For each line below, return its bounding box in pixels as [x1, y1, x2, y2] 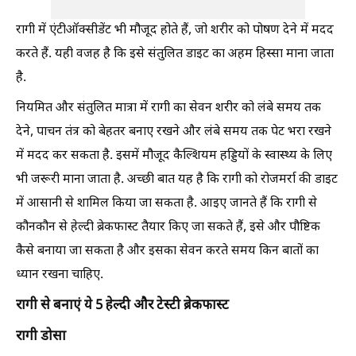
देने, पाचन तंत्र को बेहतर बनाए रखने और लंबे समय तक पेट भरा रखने [16, 124, 331, 141]
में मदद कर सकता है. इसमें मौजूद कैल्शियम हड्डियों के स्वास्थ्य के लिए [16, 148, 332, 164]
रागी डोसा [16, 328, 66, 346]
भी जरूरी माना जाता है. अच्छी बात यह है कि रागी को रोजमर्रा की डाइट [16, 172, 338, 188]
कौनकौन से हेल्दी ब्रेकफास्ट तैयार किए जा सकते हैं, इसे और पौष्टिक [16, 219, 320, 236]
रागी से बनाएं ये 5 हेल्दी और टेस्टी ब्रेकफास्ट [16, 297, 229, 315]
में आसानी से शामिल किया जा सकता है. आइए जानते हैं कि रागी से [16, 195, 317, 212]
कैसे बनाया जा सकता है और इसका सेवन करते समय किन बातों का [16, 243, 319, 260]
